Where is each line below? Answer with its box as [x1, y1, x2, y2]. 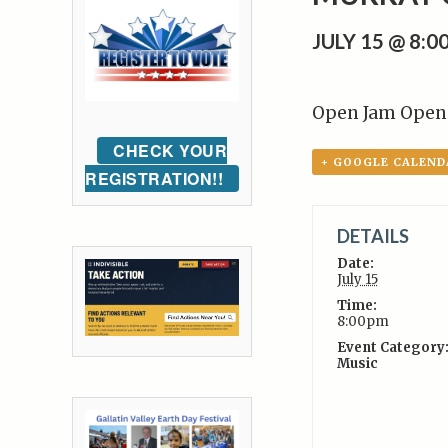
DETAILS [336, 225, 409, 247]
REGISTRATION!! [85, 167, 223, 191]
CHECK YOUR [113, 139, 227, 163]
